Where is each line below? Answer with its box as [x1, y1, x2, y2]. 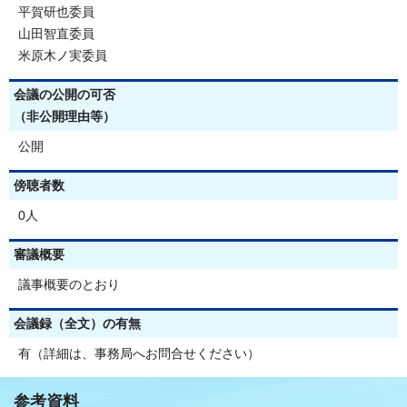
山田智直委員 [18, 26, 94, 41]
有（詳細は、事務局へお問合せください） [18, 346, 260, 361]
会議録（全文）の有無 [14, 316, 141, 331]
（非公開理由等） [14, 109, 115, 124]
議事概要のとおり [18, 277, 120, 292]
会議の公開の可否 [14, 87, 115, 102]
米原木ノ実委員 [18, 48, 107, 63]
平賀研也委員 [18, 5, 94, 19]
